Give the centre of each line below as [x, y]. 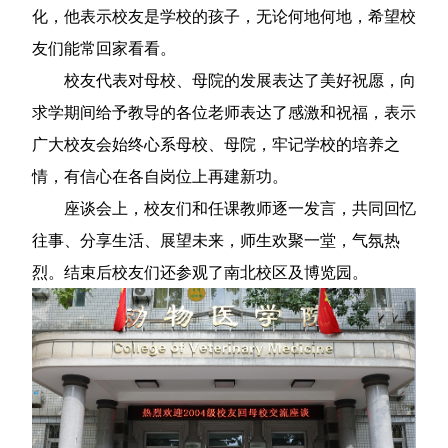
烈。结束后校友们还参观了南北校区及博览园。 [200, 272]
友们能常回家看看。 [104, 48]
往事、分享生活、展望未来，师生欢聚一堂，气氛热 [216, 240]
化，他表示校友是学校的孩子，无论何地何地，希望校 [224, 16]
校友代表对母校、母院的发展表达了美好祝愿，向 [240, 80]
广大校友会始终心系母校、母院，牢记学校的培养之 [216, 144]
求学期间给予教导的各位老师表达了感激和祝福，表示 [224, 112]
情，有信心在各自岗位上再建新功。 [160, 176]
